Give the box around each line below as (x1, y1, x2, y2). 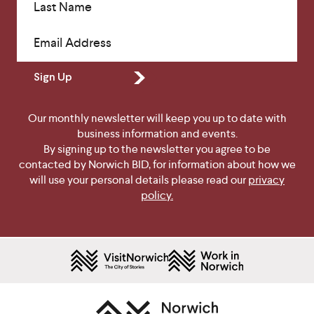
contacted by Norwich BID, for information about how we (18, 157, 296, 172)
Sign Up (34, 72, 72, 83)
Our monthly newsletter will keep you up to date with (27, 111, 287, 126)
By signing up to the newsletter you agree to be (43, 142, 271, 157)
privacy (248, 172, 285, 188)
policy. (141, 188, 173, 203)
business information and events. (76, 126, 238, 142)
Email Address (34, 34, 111, 51)
